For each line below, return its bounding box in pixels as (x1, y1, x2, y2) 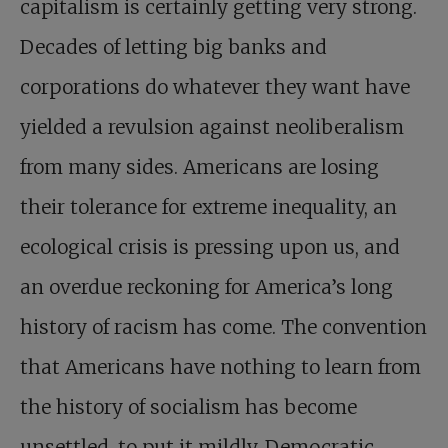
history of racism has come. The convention (20, 315, 427, 339)
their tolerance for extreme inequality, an (20, 195, 397, 219)
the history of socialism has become (20, 395, 357, 419)
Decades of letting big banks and (20, 35, 327, 59)
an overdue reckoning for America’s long (20, 275, 393, 299)
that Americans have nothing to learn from (20, 355, 421, 379)
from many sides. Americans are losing (20, 155, 379, 179)
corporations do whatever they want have (20, 75, 410, 99)
